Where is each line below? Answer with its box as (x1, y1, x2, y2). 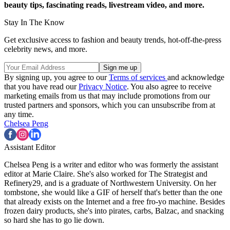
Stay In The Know (4, 17, 65, 27)
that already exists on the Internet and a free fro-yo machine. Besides (4, 197, 225, 206)
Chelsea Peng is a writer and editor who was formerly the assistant (4, 160, 218, 169)
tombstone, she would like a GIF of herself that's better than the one (4, 187, 222, 197)
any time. (4, 109, 34, 119)
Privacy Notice (79, 82, 127, 91)
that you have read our (4, 82, 79, 91)
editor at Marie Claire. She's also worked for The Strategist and (4, 169, 207, 178)
